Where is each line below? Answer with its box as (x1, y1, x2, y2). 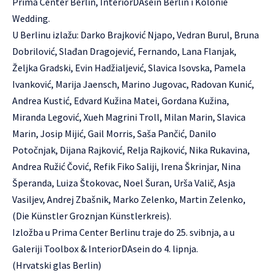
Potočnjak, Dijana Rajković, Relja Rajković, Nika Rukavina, (12, 144, 250, 156)
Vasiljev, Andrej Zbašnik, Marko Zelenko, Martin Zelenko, (12, 193, 246, 205)
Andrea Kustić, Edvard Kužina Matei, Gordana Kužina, (12, 94, 229, 107)
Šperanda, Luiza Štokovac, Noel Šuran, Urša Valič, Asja (12, 177, 235, 189)
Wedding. (12, 12, 50, 24)
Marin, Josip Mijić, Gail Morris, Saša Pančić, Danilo (12, 127, 216, 140)
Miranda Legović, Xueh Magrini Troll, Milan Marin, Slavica (12, 111, 246, 123)
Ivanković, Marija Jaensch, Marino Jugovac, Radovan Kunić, (12, 78, 254, 90)
